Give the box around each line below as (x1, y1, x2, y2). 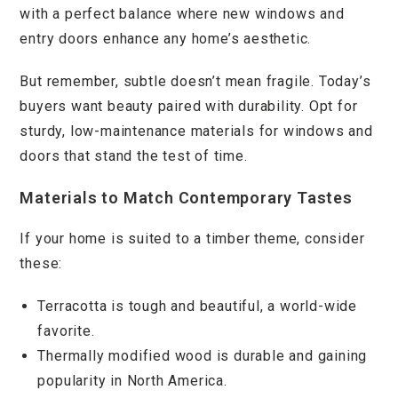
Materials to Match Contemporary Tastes (20, 187, 353, 207)
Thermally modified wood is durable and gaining (37, 346, 368, 364)
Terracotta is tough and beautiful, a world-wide (37, 297, 358, 314)
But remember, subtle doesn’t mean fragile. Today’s (20, 72, 371, 90)
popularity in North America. (37, 371, 227, 389)
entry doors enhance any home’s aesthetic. (20, 29, 312, 47)
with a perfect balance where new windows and (20, 4, 345, 22)
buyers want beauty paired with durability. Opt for (20, 97, 358, 115)
